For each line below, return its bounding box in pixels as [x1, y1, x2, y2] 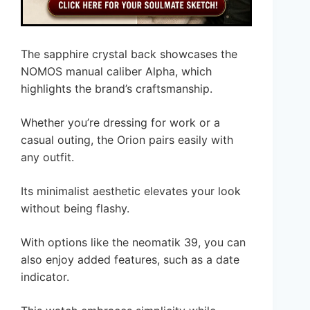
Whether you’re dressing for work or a [21, 115, 220, 129]
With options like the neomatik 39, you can [21, 235, 246, 249]
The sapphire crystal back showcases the [21, 46, 237, 61]
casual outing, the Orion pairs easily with [21, 132, 233, 147]
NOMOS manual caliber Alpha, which [21, 64, 212, 78]
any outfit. [21, 149, 74, 164]
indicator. [21, 269, 69, 284]
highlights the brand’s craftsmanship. [21, 81, 212, 95]
